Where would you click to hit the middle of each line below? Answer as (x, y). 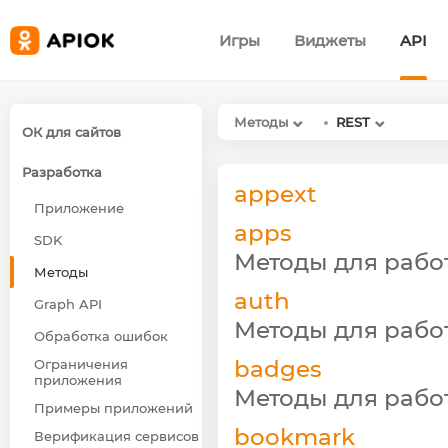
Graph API (68, 304)
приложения (78, 380)
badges (278, 368)
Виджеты (330, 40)
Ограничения (81, 364)
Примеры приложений (113, 408)
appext (275, 193)
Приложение (79, 208)
